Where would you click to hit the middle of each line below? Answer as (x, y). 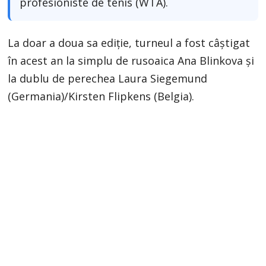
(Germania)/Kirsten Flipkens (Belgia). (101, 96)
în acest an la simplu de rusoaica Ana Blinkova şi (131, 61)
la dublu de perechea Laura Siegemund (108, 79)
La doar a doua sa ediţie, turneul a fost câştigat (129, 43)
